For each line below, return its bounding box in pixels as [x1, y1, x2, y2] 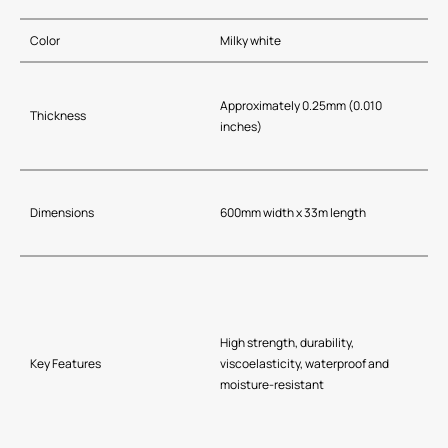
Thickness [30, 107, 86, 125]
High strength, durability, [220, 334, 354, 352]
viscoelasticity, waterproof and [220, 355, 389, 373]
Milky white [220, 32, 281, 50]
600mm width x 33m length [220, 204, 366, 222]
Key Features [30, 355, 101, 373]
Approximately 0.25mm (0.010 [220, 97, 382, 115]
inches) [220, 118, 262, 136]
